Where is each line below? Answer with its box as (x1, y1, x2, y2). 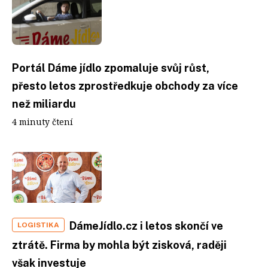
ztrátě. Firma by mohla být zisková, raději (12, 238, 227, 251)
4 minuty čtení (12, 116, 73, 127)
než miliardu (12, 98, 76, 110)
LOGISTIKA (17, 220, 59, 229)
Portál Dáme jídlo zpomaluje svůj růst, (12, 62, 209, 74)
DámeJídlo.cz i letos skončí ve (69, 219, 223, 232)
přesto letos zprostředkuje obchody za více (12, 80, 238, 92)
